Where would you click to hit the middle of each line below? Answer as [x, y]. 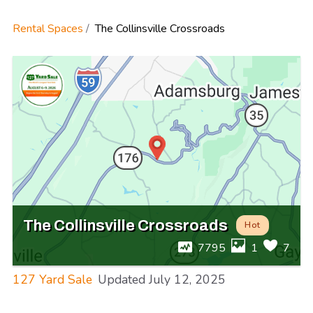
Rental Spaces [48, 28]
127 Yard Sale [52, 279]
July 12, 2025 [187, 279]
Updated [122, 279]
